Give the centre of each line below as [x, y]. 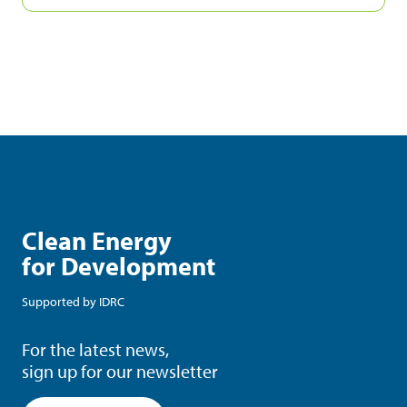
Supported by [60, 302]
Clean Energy [97, 241]
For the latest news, [95, 350]
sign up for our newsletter [120, 372]
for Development [119, 266]
